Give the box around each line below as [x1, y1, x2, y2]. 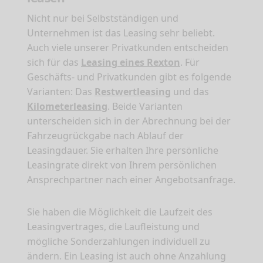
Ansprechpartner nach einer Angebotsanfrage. [27, 173, 235, 187]
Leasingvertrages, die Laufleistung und [27, 220, 200, 234]
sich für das [27, 56, 81, 69]
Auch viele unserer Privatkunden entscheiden [27, 41, 228, 55]
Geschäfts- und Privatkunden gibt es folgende [27, 70, 231, 84]
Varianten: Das [27, 85, 95, 99]
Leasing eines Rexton [81, 56, 180, 69]
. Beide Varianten [107, 100, 183, 113]
